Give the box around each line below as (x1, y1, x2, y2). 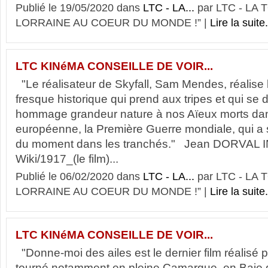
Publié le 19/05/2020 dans (16, 2, 143, 14)
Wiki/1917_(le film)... (16, 153, 118, 165)
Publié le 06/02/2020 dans (16, 170, 143, 182)
